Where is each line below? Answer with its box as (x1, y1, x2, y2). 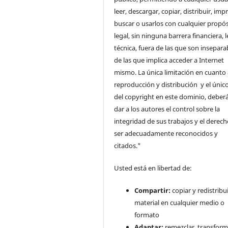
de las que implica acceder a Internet (114, 55, 224, 65)
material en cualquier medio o (134, 198, 225, 208)
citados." (114, 141, 141, 151)
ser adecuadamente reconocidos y (114, 129, 218, 138)
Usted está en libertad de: (114, 163, 194, 173)
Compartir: (134, 186, 171, 195)
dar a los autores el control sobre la (114, 104, 220, 114)
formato (134, 210, 160, 220)
